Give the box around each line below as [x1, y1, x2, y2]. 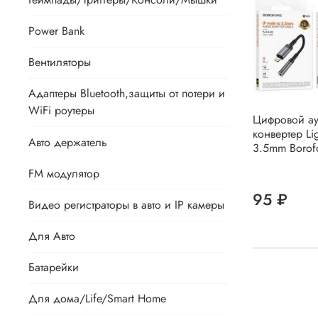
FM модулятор [28, 165, 99, 182]
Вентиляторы [28, 54, 91, 71]
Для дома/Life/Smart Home [28, 290, 166, 307]
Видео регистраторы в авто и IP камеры [28, 196, 224, 213]
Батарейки [28, 259, 79, 276]
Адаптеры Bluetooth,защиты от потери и [28, 85, 225, 102]
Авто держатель [28, 133, 107, 150]
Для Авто [28, 228, 75, 245]
